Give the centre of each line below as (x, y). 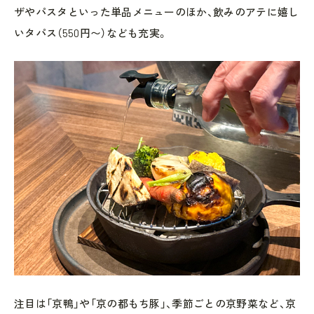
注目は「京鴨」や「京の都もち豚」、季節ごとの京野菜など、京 (155, 303)
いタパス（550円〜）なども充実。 (91, 33)
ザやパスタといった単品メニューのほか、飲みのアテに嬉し (157, 12)
